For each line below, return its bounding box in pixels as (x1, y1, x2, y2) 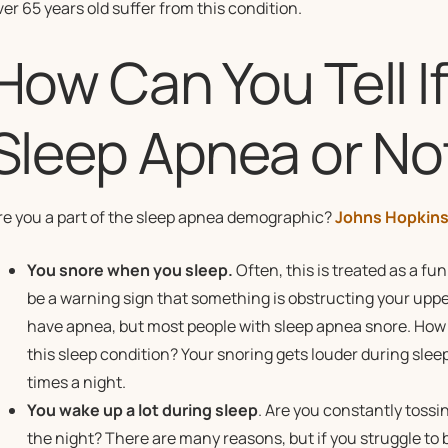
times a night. (26, 371, 126, 393)
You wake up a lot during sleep (26, 399, 258, 421)
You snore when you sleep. (26, 259, 233, 281)
